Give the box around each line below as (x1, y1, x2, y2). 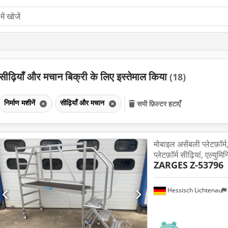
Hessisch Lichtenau (165, 186, 222, 195)
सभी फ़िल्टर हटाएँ (136, 98, 181, 108)
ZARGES (153, 158, 188, 171)
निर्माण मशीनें (4, 97, 37, 107)
